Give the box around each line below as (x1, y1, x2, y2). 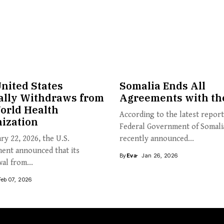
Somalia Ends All (119, 78, 205, 92)
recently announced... (119, 133, 194, 143)
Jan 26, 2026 (141, 151, 178, 159)
